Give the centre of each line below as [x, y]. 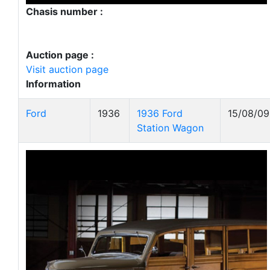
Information [53, 84]
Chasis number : [64, 11]
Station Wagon [170, 128]
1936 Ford [160, 113]
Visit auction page [67, 69]
